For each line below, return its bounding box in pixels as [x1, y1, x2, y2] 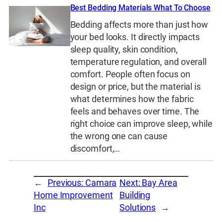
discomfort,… [70, 143, 120, 155]
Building [119, 190, 151, 201]
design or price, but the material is [70, 81, 201, 93]
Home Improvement [34, 190, 113, 201]
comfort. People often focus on [70, 69, 190, 80]
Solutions [119, 202, 156, 214]
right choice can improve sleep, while [70, 118, 213, 130]
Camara [85, 177, 117, 189]
